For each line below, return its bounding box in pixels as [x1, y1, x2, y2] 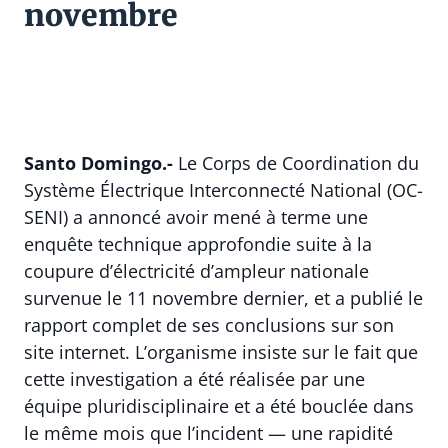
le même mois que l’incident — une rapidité [24, 421, 393, 446]
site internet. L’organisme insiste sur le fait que [24, 340, 418, 365]
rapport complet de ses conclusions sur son [24, 313, 394, 338]
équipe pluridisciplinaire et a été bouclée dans [24, 394, 414, 419]
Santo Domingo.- [24, 151, 178, 176]
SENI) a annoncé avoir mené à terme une [24, 205, 368, 230]
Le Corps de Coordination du [178, 151, 419, 176]
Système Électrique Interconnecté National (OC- [24, 178, 423, 203]
